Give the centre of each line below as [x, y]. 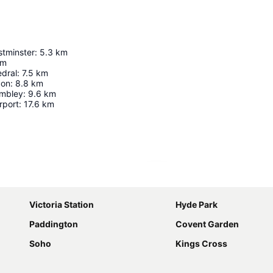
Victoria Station [62, 205]
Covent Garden [207, 224]
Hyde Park [197, 205]
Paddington [54, 224]
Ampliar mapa [191, 178]
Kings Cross [201, 244]
